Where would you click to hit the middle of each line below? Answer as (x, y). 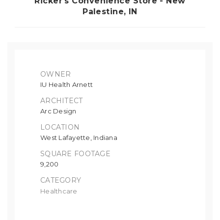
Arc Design (58, 111)
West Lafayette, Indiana (79, 138)
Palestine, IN (110, 12)
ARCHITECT (62, 101)
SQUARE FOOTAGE (75, 154)
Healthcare (59, 191)
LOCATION (60, 127)
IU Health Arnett (67, 85)
